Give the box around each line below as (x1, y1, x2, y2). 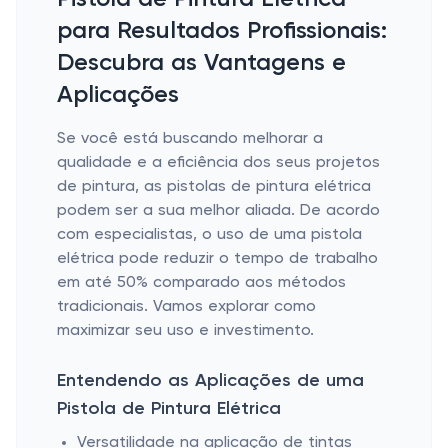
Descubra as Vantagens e (57, 51, 346, 75)
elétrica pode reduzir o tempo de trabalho (57, 251, 378, 267)
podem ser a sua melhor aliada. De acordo (57, 203, 380, 219)
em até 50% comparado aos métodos (57, 275, 346, 291)
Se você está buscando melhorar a (57, 131, 323, 147)
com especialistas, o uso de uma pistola (57, 227, 362, 243)
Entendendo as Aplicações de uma (57, 372, 364, 390)
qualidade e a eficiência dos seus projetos (57, 155, 380, 171)
